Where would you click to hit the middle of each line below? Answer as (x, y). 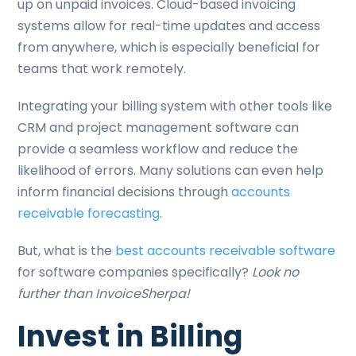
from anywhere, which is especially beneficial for (169, 47)
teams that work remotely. (104, 69)
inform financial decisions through (125, 192)
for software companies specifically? (135, 272)
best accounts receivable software (226, 251)
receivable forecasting (89, 213)
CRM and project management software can (159, 128)
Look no (276, 272)
